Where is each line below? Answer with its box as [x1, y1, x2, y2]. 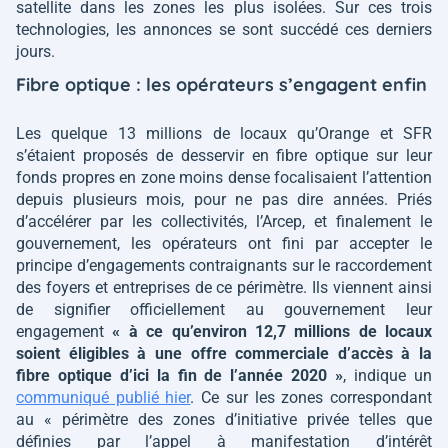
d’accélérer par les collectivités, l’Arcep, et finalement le [16, 212, 432, 231]
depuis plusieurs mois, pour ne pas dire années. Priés [16, 190, 432, 209]
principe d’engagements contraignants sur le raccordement [16, 256, 432, 275]
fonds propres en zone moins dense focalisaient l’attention [16, 168, 432, 187]
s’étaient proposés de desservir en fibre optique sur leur [16, 146, 432, 165]
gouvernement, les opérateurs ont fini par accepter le [16, 234, 432, 253]
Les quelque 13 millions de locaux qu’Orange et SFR [16, 124, 432, 143]
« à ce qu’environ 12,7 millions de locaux [112, 322, 432, 341]
